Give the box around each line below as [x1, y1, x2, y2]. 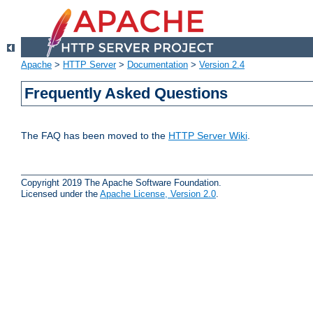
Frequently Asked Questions [24, 85, 228, 103]
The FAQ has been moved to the [21, 130, 168, 142]
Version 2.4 [199, 59, 245, 71]
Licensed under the [21, 188, 100, 199]
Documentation [127, 59, 188, 71]
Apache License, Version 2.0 [100, 188, 216, 199]
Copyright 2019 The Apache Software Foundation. [21, 177, 221, 188]
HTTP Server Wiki [168, 130, 247, 142]
